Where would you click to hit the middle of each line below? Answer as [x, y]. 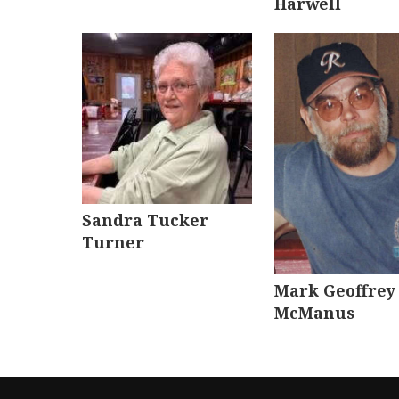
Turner [113, 242]
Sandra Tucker [145, 220]
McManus [315, 313]
